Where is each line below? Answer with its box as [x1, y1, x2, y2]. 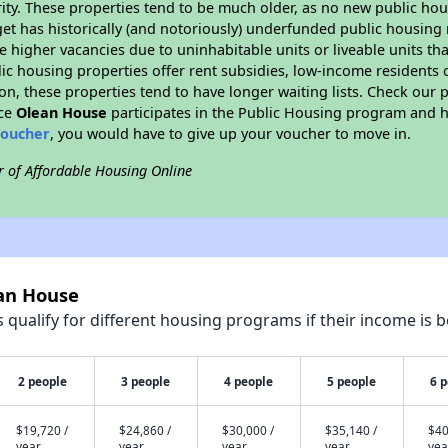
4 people [224, 373, 274, 389]
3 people [121, 373, 171, 389]
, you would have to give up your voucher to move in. [50, 124, 412, 143]
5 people [327, 373, 377, 389]
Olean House [16, 103, 108, 122]
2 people [18, 373, 68, 389]
